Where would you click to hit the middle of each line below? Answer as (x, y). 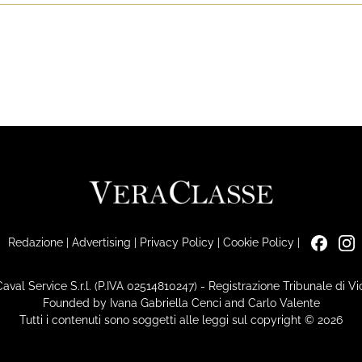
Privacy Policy (177, 242)
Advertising (101, 242)
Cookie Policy (258, 242)
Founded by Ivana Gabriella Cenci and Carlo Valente (181, 303)
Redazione (35, 242)
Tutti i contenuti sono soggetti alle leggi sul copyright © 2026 (181, 320)
